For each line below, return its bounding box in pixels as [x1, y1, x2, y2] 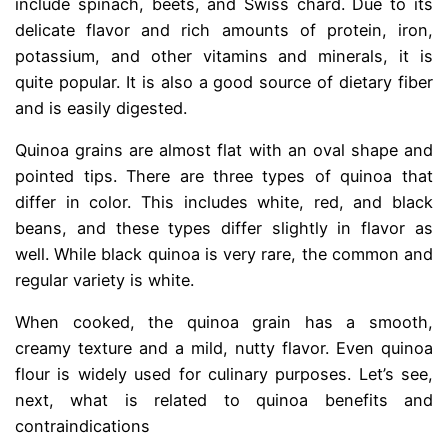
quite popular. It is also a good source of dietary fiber [15, 71, 433, 92]
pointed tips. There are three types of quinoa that [15, 166, 433, 187]
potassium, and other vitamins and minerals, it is [15, 45, 433, 66]
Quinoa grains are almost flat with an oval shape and [15, 140, 433, 161]
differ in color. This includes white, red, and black [15, 192, 433, 213]
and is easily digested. [15, 97, 188, 118]
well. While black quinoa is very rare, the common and [15, 244, 433, 265]
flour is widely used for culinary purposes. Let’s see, [15, 364, 433, 385]
